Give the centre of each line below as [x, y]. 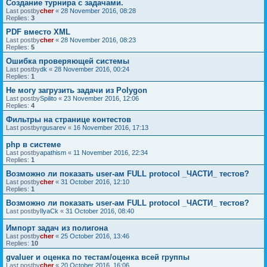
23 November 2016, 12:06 [101, 99]
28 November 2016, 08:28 [98, 11]
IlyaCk [49, 211]
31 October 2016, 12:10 [95, 182]
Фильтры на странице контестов [69, 120]
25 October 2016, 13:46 [95, 236]
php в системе [33, 145]
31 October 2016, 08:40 [100, 211]
